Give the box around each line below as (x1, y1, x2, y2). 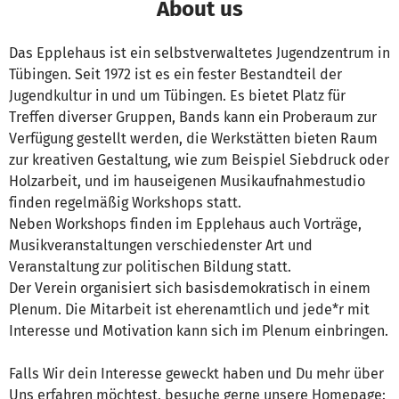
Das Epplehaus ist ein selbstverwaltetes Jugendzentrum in (9, 45, 390, 62)
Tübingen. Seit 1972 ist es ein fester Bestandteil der (9, 66, 342, 84)
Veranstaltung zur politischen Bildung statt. (9, 258, 291, 276)
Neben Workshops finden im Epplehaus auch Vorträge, (9, 216, 362, 233)
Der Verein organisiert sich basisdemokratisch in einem (9, 280, 370, 297)
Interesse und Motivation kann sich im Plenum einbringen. (9, 322, 388, 340)
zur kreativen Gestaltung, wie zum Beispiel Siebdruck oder (9, 151, 389, 169)
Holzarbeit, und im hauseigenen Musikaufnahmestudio (9, 173, 365, 191)
